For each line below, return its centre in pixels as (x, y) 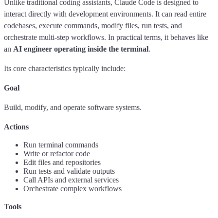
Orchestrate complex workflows (73, 188)
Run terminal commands (61, 145)
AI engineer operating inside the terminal (81, 49)
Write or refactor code (57, 153)
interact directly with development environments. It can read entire (105, 14)
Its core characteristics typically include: (65, 68)
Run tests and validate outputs (69, 171)
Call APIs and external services (71, 180)
